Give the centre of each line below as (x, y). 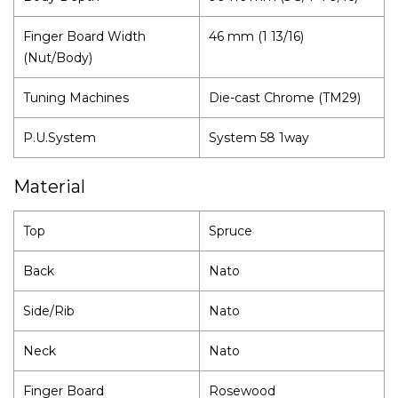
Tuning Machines (76, 97)
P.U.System (60, 137)
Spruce (231, 231)
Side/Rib (49, 310)
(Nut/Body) (58, 57)
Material (49, 186)
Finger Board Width (84, 36)
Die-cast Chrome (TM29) (285, 97)
